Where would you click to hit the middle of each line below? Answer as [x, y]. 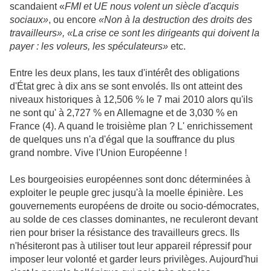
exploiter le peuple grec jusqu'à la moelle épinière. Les [126, 193]
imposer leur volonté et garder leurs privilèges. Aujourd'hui [134, 260]
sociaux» [29, 20]
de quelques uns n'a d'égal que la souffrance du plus [122, 140]
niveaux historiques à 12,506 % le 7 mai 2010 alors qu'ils [131, 100]
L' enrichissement [215, 126]
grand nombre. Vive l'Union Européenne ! [98, 153]
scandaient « [37, 7]
